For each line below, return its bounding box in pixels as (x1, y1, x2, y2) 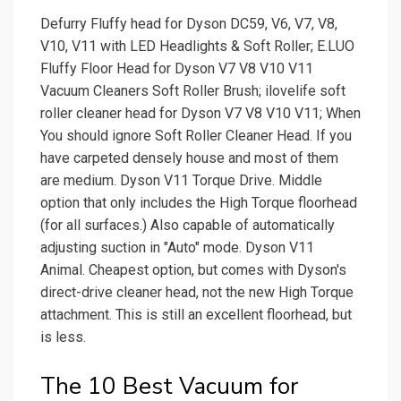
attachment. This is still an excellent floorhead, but (40, 306, 352, 324)
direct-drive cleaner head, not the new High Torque (40, 284, 354, 302)
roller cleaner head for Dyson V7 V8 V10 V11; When (40, 105, 361, 123)
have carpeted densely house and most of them (40, 149, 338, 167)
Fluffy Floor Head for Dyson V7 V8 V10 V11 (40, 60, 313, 78)
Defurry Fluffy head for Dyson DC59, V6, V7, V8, (40, 15, 337, 33)
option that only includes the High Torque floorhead (40, 194, 357, 212)
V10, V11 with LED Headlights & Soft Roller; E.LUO (40, 38, 354, 55)
